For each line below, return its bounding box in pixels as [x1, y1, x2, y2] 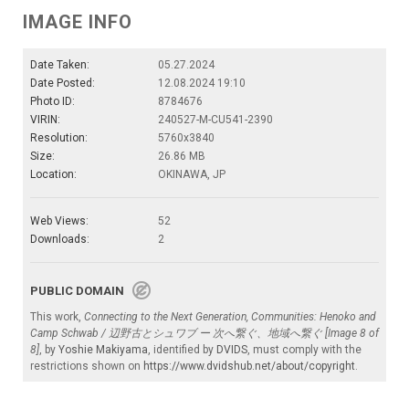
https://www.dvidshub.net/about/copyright [143, 360, 355, 373]
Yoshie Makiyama [58, 343, 148, 357]
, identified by [148, 343, 216, 357]
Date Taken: [30, 58, 89, 72]
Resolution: [30, 131, 88, 145]
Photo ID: [30, 95, 75, 109]
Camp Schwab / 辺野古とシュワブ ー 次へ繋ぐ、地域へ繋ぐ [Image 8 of [30, 327, 379, 341]
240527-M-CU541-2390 [158, 113, 273, 127]
